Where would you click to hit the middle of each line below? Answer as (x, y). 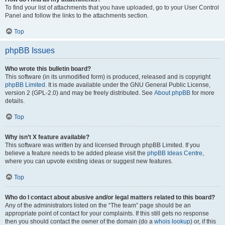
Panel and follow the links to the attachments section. (77, 16)
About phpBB (172, 93)
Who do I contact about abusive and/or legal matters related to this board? (110, 197)
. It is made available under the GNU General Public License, (128, 85)
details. (15, 101)
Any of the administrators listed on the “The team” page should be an (98, 205)
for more (202, 93)
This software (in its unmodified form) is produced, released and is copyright (108, 77)
